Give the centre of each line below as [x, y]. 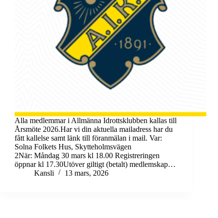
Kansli [44, 173]
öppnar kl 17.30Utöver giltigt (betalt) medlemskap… [95, 164]
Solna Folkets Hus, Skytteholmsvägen [73, 147]
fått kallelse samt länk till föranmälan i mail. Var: [88, 138]
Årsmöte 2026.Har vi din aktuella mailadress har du [94, 129]
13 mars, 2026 [87, 173]
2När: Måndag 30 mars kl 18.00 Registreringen [87, 156]
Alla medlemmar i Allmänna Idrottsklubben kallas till [96, 121]
